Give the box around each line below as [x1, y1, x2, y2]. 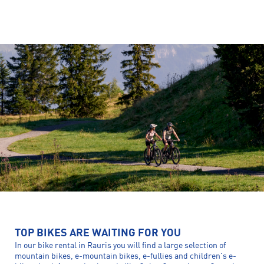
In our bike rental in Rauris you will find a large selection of [15, 242, 226, 250]
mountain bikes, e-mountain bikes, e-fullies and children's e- [15, 252, 236, 260]
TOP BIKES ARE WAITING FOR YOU [15, 228, 181, 239]
